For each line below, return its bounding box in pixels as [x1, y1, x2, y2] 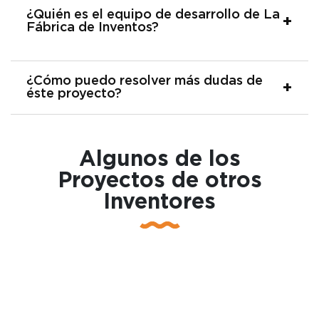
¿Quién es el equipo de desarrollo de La [26, 8, 280, 21]
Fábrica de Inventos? [26, 21, 159, 34]
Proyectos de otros [57, 169, 262, 192]
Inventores [103, 191, 216, 213]
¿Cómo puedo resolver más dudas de [26, 74, 263, 88]
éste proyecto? [26, 87, 122, 100]
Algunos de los [78, 148, 241, 170]
